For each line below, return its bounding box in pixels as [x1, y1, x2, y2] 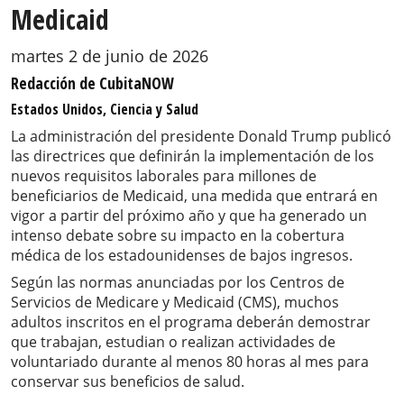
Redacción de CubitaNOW [11, 72, 174, 95]
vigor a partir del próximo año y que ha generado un [11, 206, 367, 226]
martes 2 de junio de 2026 [11, 45, 208, 68]
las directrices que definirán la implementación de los [11, 146, 374, 167]
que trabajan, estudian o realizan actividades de [11, 332, 335, 353]
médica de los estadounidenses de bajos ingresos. [11, 245, 353, 266]
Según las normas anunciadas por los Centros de [11, 272, 344, 293]
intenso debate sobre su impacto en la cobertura [11, 225, 344, 246]
